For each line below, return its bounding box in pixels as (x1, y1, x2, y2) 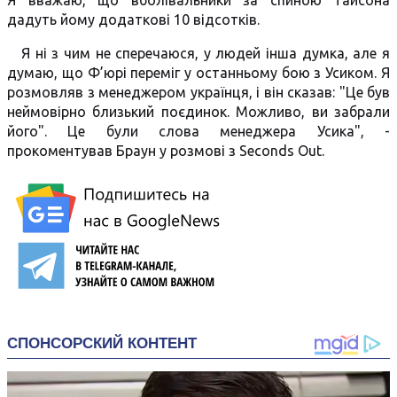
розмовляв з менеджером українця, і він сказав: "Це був (7, 84, 390, 100)
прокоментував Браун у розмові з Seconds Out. (7, 143, 324, 159)
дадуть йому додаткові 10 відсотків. (7, 12, 260, 27)
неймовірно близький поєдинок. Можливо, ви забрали (7, 104, 390, 120)
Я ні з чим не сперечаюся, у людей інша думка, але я (21, 45, 390, 61)
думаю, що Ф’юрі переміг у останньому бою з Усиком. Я (7, 65, 390, 81)
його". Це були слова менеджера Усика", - (7, 123, 390, 139)
